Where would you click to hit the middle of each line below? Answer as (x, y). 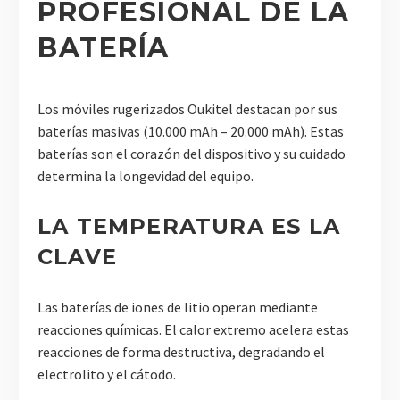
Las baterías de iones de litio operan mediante (178, 308)
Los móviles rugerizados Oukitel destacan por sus (187, 109)
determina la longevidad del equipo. (146, 176)
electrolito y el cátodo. (107, 375)
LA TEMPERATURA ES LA (189, 227)
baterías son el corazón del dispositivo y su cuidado (192, 154)
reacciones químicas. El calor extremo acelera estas (193, 330)
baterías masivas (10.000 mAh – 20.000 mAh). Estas (191, 132)
